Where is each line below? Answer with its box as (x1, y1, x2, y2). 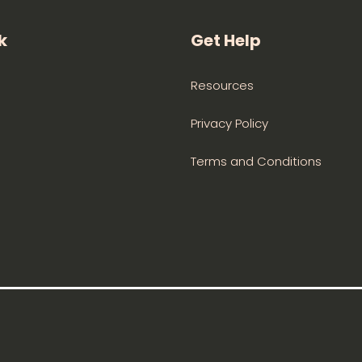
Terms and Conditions (191, 153, 322, 170)
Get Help (191, 29, 261, 52)
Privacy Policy (191, 115, 268, 132)
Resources (191, 77, 254, 94)
